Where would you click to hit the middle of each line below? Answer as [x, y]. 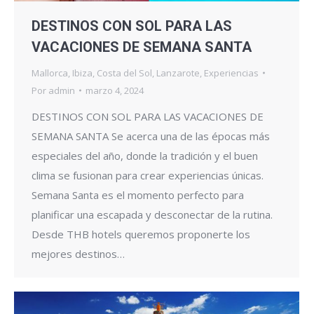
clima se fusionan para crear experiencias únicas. [148, 175]
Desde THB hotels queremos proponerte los [141, 234]
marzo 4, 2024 [115, 90]
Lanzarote [178, 73]
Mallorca [50, 73]
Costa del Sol [124, 73]
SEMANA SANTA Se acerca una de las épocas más [151, 136]
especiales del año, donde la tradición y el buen [145, 155]
